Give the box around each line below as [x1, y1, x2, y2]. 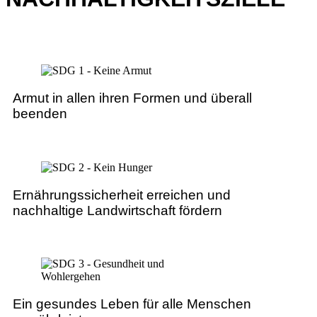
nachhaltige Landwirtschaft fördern [13, 202, 222, 218]
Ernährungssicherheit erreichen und [13, 187, 231, 202]
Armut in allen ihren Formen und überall [13, 91, 252, 106]
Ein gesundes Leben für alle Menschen [13, 296, 251, 312]
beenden [13, 106, 67, 122]
